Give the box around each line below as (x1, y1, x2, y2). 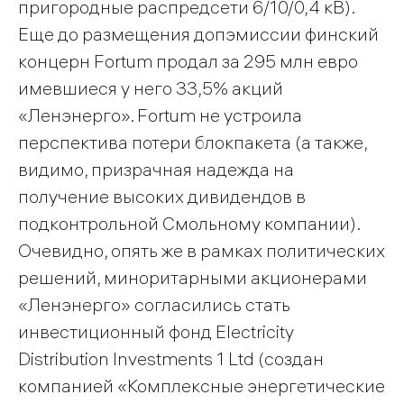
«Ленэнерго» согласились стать (18, 292, 290, 316)
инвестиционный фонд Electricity (18, 319, 294, 343)
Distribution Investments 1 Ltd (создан (18, 346, 324, 370)
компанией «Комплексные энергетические (18, 373, 385, 397)
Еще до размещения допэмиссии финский (18, 22, 379, 45)
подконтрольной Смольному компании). (18, 211, 360, 234)
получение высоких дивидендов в (18, 184, 306, 207)
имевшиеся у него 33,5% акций (18, 76, 283, 99)
